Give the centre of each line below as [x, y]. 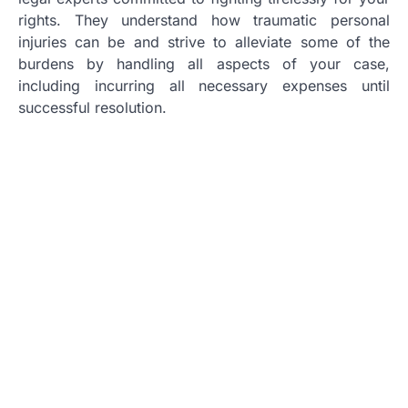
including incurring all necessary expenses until [204, 85]
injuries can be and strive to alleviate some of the [204, 41]
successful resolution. [92, 107]
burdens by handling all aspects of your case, [204, 63]
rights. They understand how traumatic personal [204, 20]
